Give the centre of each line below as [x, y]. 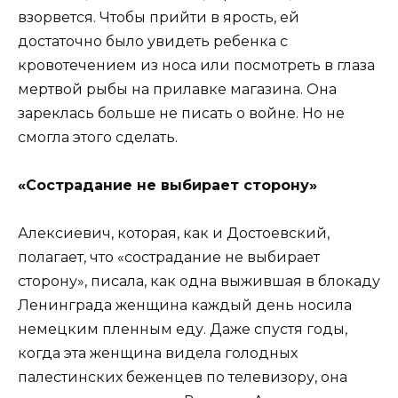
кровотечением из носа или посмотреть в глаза [196, 65]
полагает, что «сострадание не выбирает [169, 258]
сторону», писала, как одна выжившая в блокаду [199, 282]
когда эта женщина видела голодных [158, 354]
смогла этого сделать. [101, 137]
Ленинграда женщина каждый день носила [185, 306]
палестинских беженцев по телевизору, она [183, 378]
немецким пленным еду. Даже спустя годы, [183, 330]
